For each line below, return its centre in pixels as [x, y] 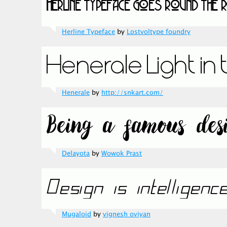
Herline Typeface [88, 32]
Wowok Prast [122, 154]
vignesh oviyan [127, 214]
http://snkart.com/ [132, 93]
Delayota [76, 154]
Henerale [76, 93]
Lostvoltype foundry [159, 32]
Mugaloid [77, 214]
